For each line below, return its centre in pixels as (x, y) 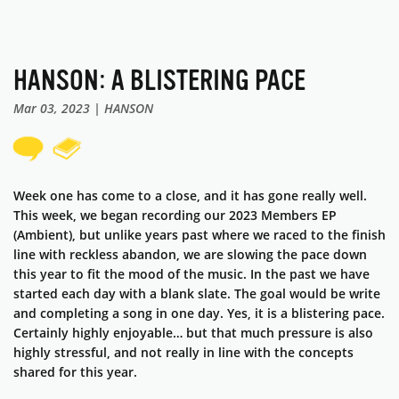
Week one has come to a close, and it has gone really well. (190, 196)
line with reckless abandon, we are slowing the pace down (190, 255)
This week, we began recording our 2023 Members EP (175, 216)
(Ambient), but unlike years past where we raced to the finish (199, 235)
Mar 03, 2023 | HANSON (83, 109)
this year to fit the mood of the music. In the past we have (191, 274)
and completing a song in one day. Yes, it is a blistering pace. (199, 313)
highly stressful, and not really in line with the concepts (183, 353)
